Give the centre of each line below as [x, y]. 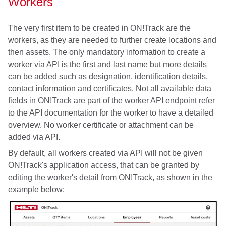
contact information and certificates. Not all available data [110, 89]
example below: [36, 190]
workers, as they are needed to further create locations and [112, 40]
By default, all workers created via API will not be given [105, 153]
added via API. [34, 137]
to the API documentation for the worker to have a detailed [111, 113]
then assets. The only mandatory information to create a [107, 52]
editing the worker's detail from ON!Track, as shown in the [110, 178]
